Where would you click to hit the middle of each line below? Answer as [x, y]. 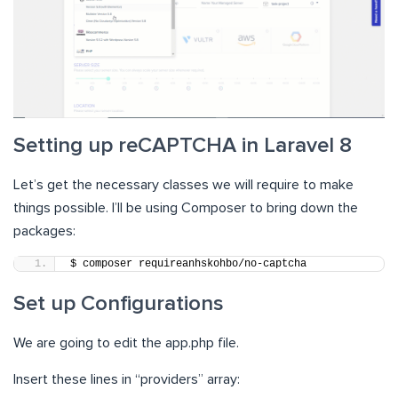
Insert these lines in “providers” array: [127, 380]
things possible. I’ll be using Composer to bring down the [186, 208]
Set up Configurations [119, 304]
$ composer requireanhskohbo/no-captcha [188, 264]
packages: [44, 231]
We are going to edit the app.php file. [126, 343]
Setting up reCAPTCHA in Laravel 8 [183, 146]
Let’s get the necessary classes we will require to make [183, 185]
